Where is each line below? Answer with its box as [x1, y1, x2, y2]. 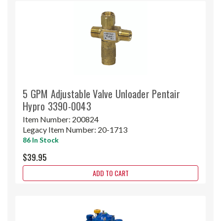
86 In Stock [23, 135, 59, 144]
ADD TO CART [92, 167, 129, 178]
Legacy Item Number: [23, 124, 98, 134]
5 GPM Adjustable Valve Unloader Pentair [23, 86, 180, 101]
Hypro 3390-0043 [23, 98, 91, 113]
